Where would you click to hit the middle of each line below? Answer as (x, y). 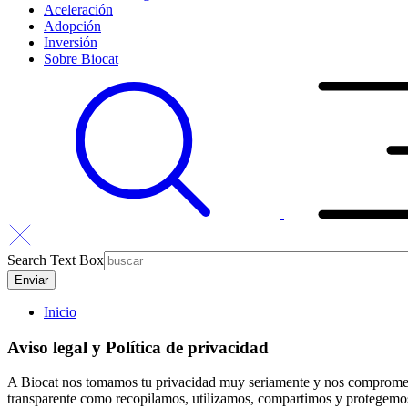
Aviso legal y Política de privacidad (138, 347)
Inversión (71, 42)
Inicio (60, 312)
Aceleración (78, 10)
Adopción (72, 26)
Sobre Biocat (81, 59)
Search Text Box (56, 260)
